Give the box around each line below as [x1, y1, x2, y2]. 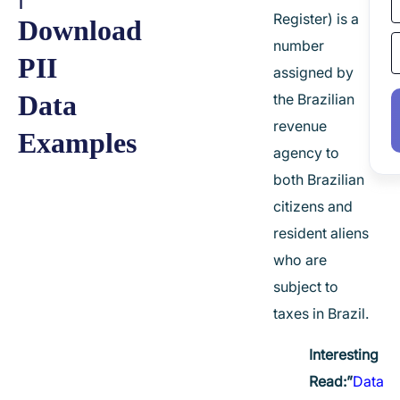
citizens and [272, 197, 353, 215]
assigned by [272, 63, 354, 81]
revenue [272, 117, 327, 135]
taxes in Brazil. [272, 304, 369, 322]
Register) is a [272, 10, 359, 28]
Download [18, 14, 142, 46]
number [272, 37, 324, 54]
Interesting [308, 346, 379, 363]
